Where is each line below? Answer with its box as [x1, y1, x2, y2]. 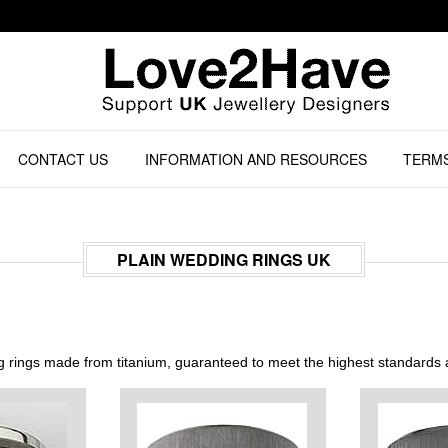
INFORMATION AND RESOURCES [144, 149, 367, 170]
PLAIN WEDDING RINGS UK [117, 248, 331, 272]
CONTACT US [18, 149, 109, 170]
